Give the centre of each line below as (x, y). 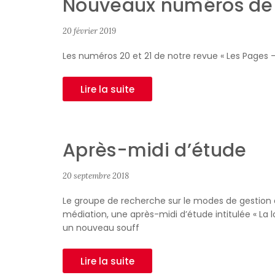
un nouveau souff (101, 228)
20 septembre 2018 (96, 176)
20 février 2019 (89, 31)
